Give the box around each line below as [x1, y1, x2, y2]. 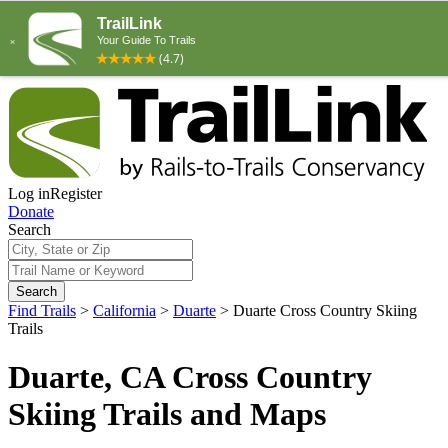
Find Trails [8, 302, 76, 319]
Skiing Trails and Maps [8, 396, 326, 433]
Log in [8, 185, 50, 202]
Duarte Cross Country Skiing [233, 302, 417, 319]
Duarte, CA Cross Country [8, 359, 372, 396]
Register [50, 185, 102, 202]
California [93, 302, 156, 319]
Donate [8, 203, 54, 220]
